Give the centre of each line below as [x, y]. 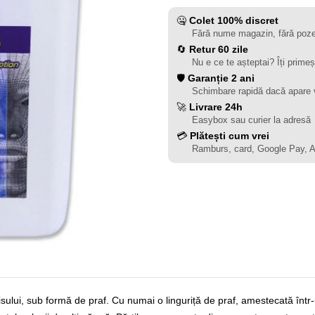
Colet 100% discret [234, 20]
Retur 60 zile [219, 49]
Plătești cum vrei [230, 136]
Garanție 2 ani [221, 78]
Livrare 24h [216, 107]
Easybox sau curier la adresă [251, 120]
